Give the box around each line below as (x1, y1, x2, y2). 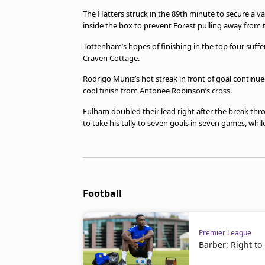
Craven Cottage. (83, 53, 140, 63)
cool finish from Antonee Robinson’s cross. (83, 85, 232, 96)
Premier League (199, 228, 251, 238)
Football (83, 187, 122, 200)
